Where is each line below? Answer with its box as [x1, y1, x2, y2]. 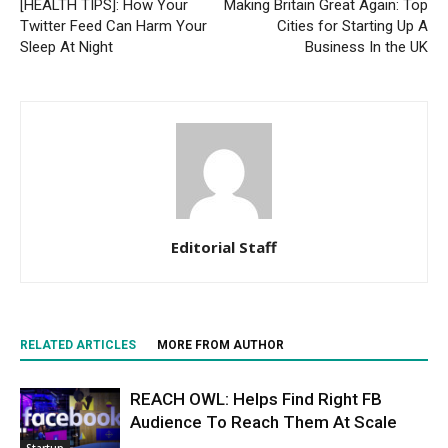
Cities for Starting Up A [277, 17, 428, 36]
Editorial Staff [171, 237, 277, 258]
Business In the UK [305, 38, 428, 57]
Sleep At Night [20, 38, 113, 57]
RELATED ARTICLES [20, 338, 136, 353]
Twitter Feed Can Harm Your [20, 17, 207, 36]
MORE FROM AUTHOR [157, 338, 284, 353]
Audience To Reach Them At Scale [130, 412, 397, 433]
